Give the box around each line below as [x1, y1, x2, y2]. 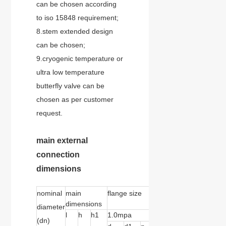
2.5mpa [196, 211, 221, 219]
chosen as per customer [36, 95, 114, 103]
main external [36, 136, 88, 145]
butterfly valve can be [36, 82, 105, 90]
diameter [37, 203, 66, 211]
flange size [107, 189, 142, 197]
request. [36, 109, 63, 117]
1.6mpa [152, 211, 177, 219]
